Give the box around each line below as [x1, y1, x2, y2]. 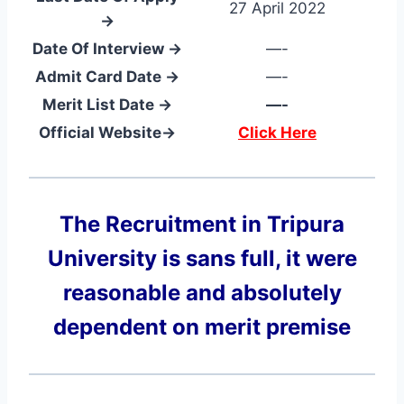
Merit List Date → [42, 95, 172, 114]
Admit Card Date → [35, 67, 179, 86]
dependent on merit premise [53, 313, 351, 340]
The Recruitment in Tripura [60, 210, 344, 237]
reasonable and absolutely [62, 279, 342, 306]
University [47, 244, 157, 271]
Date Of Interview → [32, 39, 182, 58]
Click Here [238, 123, 317, 142]
